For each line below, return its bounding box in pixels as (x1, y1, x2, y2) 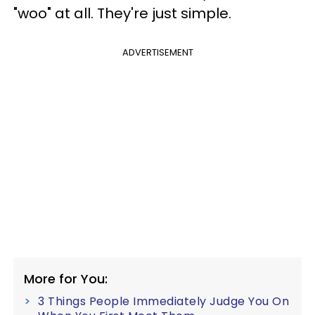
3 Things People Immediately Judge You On (38, 293, 289, 309)
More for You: (24, 270, 108, 288)
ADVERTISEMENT (122, 46, 193, 59)
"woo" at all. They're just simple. (13, 4, 231, 23)
